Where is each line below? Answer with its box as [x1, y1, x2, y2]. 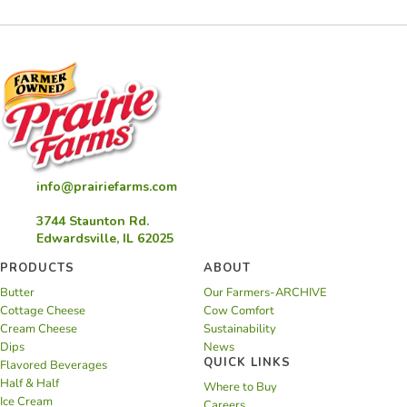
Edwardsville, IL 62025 [36, 230, 174, 248]
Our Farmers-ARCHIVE [203, 284, 327, 302]
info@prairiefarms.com [36, 178, 177, 196]
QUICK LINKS [203, 354, 291, 372]
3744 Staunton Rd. [36, 213, 149, 231]
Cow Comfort [203, 303, 274, 320]
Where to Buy [203, 379, 277, 396]
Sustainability [203, 321, 276, 338]
